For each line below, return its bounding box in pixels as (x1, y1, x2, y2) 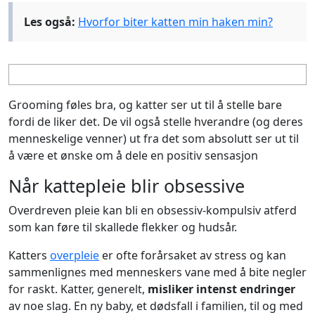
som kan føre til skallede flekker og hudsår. (8, 219, 237, 236)
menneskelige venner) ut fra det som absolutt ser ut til (8, 131, 299, 147)
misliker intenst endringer (148, 281, 295, 297)
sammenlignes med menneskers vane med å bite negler (8, 264, 307, 281)
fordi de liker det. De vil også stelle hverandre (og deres (8, 114, 303, 130)
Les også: (24, 14, 75, 30)
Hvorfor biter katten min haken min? (78, 14, 273, 30)
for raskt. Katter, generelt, (8, 281, 148, 297)
